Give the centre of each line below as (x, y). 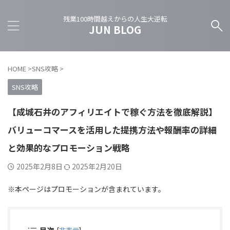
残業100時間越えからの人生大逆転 (115, 19)
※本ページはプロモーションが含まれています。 (87, 189)
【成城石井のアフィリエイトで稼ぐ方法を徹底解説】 (112, 112)
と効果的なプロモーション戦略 (69, 148)
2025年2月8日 (40, 166)
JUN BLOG (115, 30)
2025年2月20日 (97, 166)
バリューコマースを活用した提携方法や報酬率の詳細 (112, 130)
